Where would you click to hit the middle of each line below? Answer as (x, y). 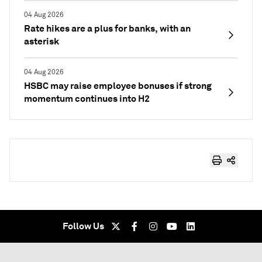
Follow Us (83, 226)
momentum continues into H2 (87, 99)
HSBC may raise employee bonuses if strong (118, 86)
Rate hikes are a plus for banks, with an (107, 29)
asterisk (42, 42)
